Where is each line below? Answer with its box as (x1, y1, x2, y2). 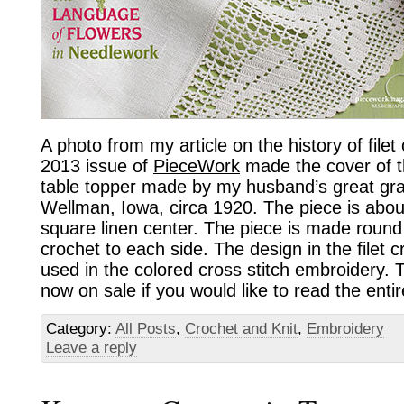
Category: (46, 320, 115, 338)
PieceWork (153, 155, 240, 176)
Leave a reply (46, 339, 137, 357)
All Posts (115, 320, 176, 338)
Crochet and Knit (185, 320, 298, 338)
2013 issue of (41, 155, 153, 176)
